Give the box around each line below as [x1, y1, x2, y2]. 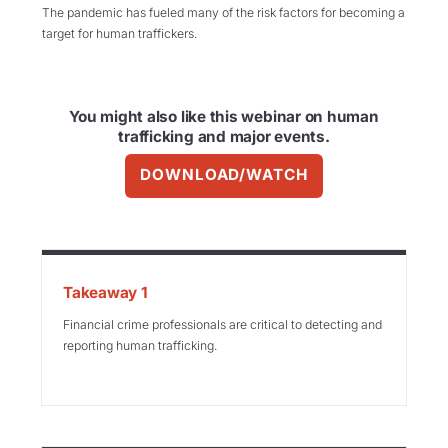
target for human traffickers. [42, 25, 197, 41]
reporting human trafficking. [63, 337, 217, 353]
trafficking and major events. [118, 126, 330, 146]
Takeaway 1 [63, 283, 148, 303]
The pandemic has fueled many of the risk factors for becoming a [42, 4, 405, 20]
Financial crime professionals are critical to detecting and [63, 316, 382, 332]
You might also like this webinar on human [69, 106, 379, 126]
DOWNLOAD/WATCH [140, 165, 308, 185]
